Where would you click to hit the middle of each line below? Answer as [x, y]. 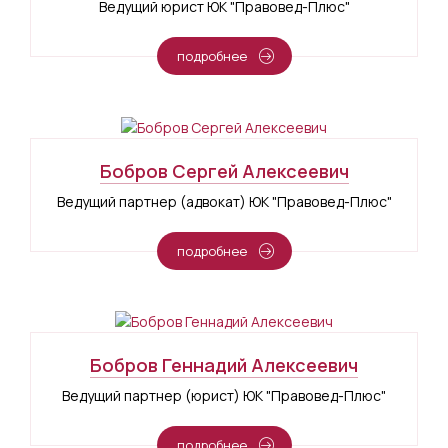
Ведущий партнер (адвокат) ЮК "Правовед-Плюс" [224, 201]
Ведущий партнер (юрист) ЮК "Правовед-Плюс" [224, 396]
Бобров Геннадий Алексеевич [224, 365]
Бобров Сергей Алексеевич [224, 170]
